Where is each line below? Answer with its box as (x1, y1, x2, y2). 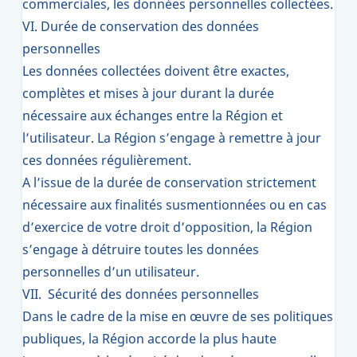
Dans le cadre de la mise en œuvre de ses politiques (22, 308, 333, 325)
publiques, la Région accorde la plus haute (22, 330, 277, 347)
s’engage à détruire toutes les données (22, 241, 259, 258)
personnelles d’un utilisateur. (22, 263, 199, 280)
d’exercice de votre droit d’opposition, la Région (22, 218, 312, 236)
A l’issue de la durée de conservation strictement (22, 174, 316, 191)
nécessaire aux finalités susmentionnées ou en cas (22, 196, 327, 214)
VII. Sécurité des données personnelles (22, 285, 259, 303)
